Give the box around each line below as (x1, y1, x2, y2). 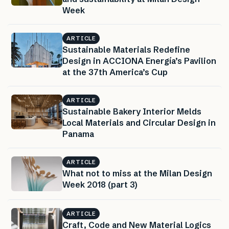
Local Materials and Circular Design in (62, 117, 216, 128)
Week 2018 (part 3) (62, 179, 138, 190)
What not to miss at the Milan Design (62, 168, 212, 178)
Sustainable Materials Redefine (62, 44, 190, 55)
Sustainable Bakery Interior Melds (62, 106, 201, 117)
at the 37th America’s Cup (62, 66, 168, 77)
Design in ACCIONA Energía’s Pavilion (62, 55, 216, 66)
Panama (62, 128, 94, 139)
